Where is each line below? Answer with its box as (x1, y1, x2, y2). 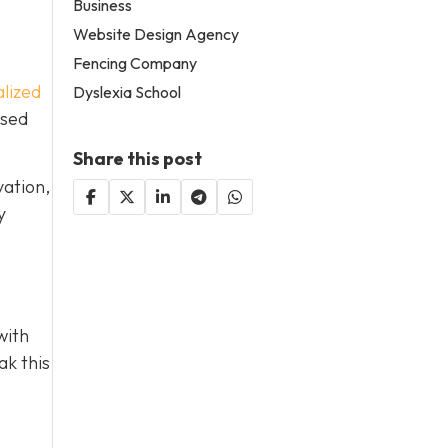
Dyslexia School (73, 81, 182, 102)
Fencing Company (73, 52, 198, 73)
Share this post (73, 146, 203, 170)
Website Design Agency (73, 23, 240, 44)
